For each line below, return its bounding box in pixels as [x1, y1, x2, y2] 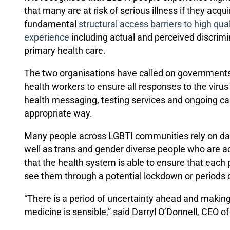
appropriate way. [24, 108, 92, 119]
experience [24, 32, 69, 43]
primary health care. [24, 45, 106, 56]
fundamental [24, 18, 76, 29]
